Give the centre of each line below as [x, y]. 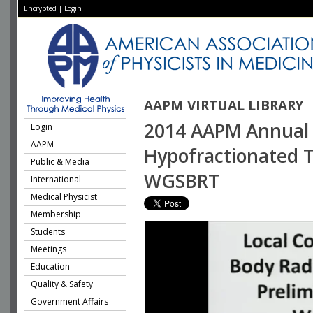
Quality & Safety [62, 284]
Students [48, 232]
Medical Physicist [64, 197]
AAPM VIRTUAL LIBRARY [224, 105]
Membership [56, 214]
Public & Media [60, 162]
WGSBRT [182, 181]
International [56, 179]
